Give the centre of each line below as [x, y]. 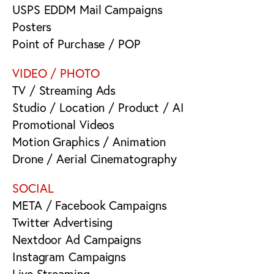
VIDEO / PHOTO [56, 73]
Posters [32, 26]
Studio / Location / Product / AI [98, 107]
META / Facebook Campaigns [90, 205]
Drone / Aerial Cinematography [95, 158]
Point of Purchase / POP [76, 43]
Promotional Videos [64, 124]
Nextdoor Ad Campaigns [77, 239]
